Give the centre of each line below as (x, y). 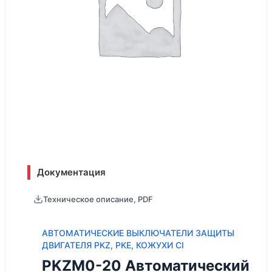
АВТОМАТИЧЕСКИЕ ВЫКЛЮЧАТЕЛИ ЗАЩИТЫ (138, 233)
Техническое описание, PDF (98, 199)
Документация (71, 172)
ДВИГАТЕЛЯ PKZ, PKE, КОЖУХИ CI (113, 245)
